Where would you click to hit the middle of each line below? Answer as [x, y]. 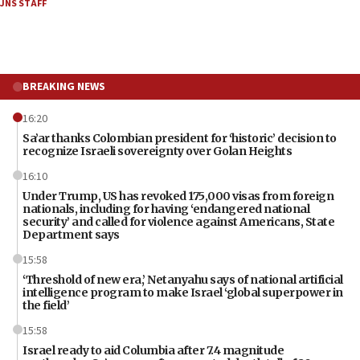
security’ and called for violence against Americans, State [178, 221]
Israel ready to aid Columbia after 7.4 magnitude [153, 350]
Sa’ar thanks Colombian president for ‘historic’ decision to [180, 138]
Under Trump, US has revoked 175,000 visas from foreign [178, 196]
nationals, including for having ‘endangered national [166, 209]
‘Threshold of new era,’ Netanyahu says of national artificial [183, 279]
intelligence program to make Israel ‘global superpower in [183, 292]
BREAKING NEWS [64, 86]
